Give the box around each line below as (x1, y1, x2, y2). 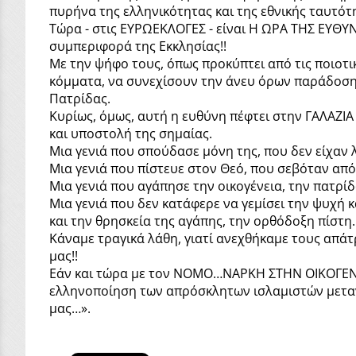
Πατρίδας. (49, 89, 110, 107)
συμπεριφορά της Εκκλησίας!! (49, 37, 226, 55)
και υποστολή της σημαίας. (49, 124, 212, 142)
